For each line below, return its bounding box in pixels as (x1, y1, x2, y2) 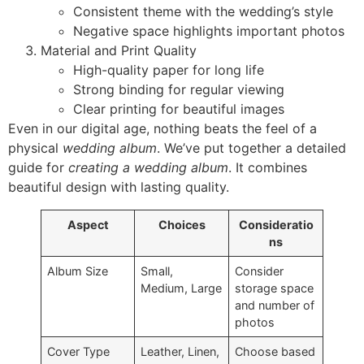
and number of (235, 298, 315, 313)
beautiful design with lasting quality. (8, 179, 229, 196)
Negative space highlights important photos (73, 23, 344, 40)
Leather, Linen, (141, 344, 220, 359)
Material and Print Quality (41, 42, 197, 59)
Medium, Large (141, 281, 223, 296)
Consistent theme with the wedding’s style (73, 3, 333, 20)
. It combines (228, 159, 307, 176)
